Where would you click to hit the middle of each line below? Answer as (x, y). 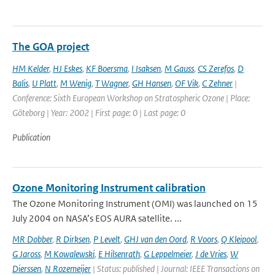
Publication (31, 137)
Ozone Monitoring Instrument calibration (109, 188)
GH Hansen (152, 83)
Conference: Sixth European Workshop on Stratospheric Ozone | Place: (131, 98)
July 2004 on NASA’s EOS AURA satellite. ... (97, 218)
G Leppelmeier (168, 254)
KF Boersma (107, 68)
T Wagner (112, 83)
